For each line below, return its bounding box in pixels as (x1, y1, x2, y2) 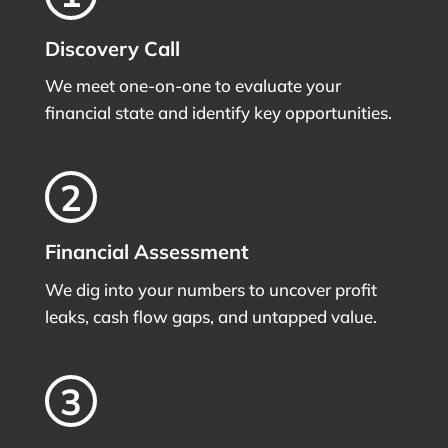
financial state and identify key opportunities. (44, 102, 392, 124)
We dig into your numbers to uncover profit (44, 279, 377, 301)
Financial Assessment (44, 239, 249, 265)
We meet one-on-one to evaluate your (44, 75, 341, 97)
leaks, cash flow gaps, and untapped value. (44, 306, 377, 328)
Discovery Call (44, 35, 180, 61)
